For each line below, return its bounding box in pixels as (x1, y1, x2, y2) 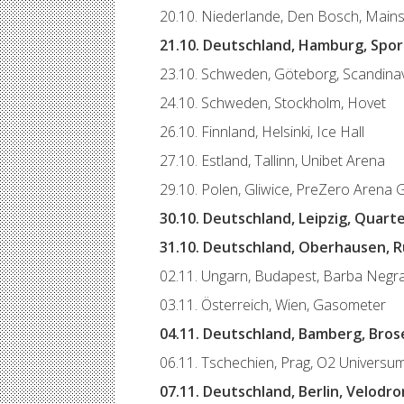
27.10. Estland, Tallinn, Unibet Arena (160, 151, 385, 170)
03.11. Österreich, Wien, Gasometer (160, 295, 386, 315)
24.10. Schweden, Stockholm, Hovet (160, 93, 386, 113)
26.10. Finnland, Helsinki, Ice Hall (160, 122, 364, 142)
